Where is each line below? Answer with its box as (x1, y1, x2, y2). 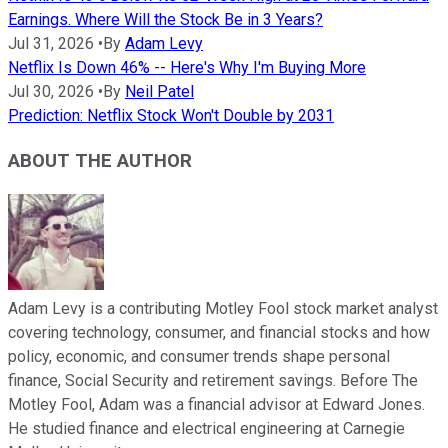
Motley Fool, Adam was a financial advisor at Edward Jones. (8, 394, 425, 414)
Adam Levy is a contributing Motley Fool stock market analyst (8, 298, 438, 318)
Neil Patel (125, 82, 194, 102)
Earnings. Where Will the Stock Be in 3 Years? (8, 10, 323, 30)
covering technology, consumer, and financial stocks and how (8, 322, 430, 342)
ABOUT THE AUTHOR (8, 149, 192, 172)
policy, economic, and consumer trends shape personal (8, 346, 390, 366)
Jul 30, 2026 (8, 82, 94, 102)
